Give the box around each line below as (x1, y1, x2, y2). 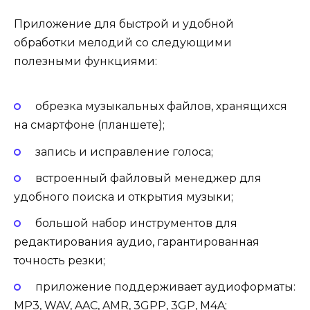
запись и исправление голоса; (35, 145, 213, 158)
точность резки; (14, 254, 105, 268)
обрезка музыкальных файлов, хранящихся (35, 100, 287, 113)
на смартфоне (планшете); (14, 118, 165, 132)
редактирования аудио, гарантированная (14, 235, 259, 249)
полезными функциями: (14, 55, 157, 69)
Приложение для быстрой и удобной (14, 17, 234, 31)
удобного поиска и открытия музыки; (14, 190, 233, 203)
